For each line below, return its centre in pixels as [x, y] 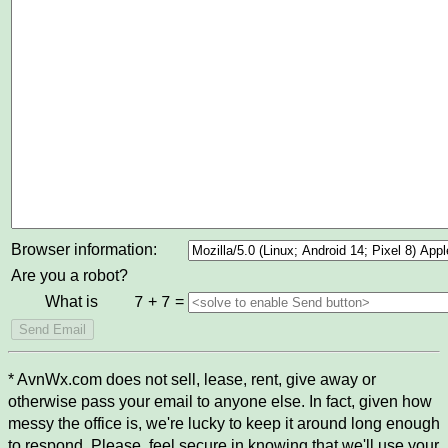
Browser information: [84, 250]
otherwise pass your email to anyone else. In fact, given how [220, 402]
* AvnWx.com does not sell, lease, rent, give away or [192, 380]
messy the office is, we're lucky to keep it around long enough [224, 424]
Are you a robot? [69, 276]
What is [73, 302]
